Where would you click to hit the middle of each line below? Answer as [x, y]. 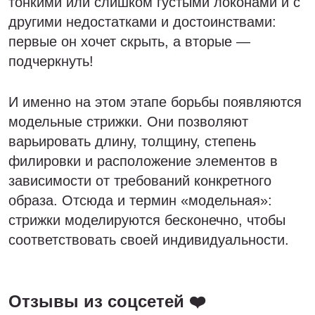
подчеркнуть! [51, 61]
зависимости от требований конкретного [140, 181]
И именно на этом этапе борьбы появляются [155, 102]
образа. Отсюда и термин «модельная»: [140, 200]
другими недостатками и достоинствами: [142, 22]
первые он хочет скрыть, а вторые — [129, 41]
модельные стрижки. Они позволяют [128, 122]
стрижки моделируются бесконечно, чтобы [147, 220]
